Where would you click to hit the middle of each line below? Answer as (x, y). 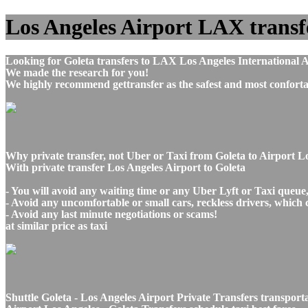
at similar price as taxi (56, 225)
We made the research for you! (77, 72)
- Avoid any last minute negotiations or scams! (111, 214)
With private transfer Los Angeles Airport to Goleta (125, 167)
